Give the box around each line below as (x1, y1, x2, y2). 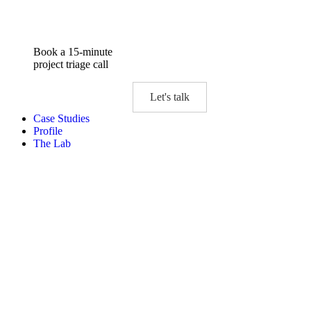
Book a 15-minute (33, 46, 112, 58)
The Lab (33, 137, 71, 149)
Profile (33, 125, 62, 137)
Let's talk (149, 91, 190, 103)
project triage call (33, 58, 108, 70)
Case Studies (33, 112, 90, 124)
